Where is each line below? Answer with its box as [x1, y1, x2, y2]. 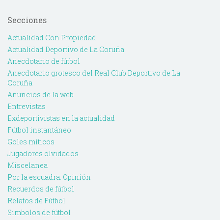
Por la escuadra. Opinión [7, 172, 91, 182]
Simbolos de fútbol [7, 208, 71, 218]
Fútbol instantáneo [7, 125, 71, 135]
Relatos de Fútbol [7, 196, 65, 206]
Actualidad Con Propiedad [7, 33, 96, 43]
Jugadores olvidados [7, 149, 79, 159]
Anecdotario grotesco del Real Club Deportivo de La [7, 68, 180, 78]
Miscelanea [7, 161, 48, 170]
